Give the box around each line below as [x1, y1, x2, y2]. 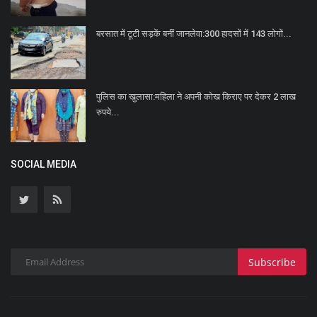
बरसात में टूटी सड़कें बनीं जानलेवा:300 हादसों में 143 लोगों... [96, 28, 292, 40]
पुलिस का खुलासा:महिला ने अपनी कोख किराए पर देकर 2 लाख [96, 91, 296, 103]
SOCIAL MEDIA [11, 158, 76, 171]
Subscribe [248, 255, 296, 269]
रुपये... [96, 107, 120, 118]
